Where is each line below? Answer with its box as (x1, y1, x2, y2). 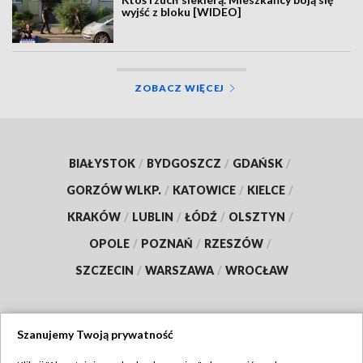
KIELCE (247, 182, 285, 197)
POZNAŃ (140, 236, 193, 250)
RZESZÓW (203, 236, 263, 250)
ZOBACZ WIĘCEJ (134, 81, 225, 94)
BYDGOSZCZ (147, 156, 221, 170)
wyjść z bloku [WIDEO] (122, 5, 242, 19)
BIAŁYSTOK (69, 156, 135, 170)
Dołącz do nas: (88, 340, 164, 353)
